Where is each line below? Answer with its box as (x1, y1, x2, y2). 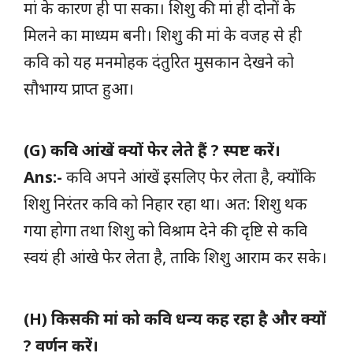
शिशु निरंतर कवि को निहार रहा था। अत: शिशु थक (24, 192, 307, 214)
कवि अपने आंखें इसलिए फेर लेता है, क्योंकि (62, 165, 316, 188)
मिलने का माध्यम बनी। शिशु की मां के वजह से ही (24, 24, 302, 46)
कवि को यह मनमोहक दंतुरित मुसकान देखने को (24, 50, 294, 72)
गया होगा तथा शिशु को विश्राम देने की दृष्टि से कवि (24, 219, 307, 241)
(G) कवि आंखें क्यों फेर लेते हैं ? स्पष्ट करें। (24, 139, 281, 161)
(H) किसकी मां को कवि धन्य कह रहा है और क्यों (24, 307, 326, 329)
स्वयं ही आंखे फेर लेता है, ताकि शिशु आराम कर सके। (24, 246, 327, 268)
